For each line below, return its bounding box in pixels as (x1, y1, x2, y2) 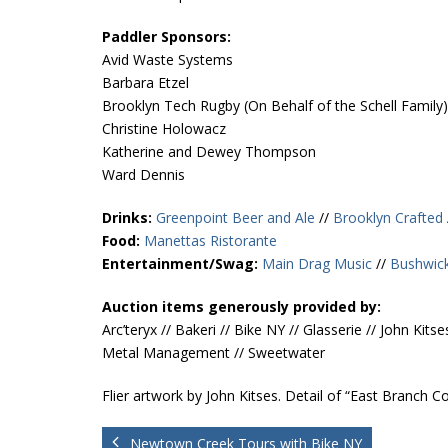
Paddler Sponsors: (102, 27, 231, 46)
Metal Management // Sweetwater (102, 343, 325, 362)
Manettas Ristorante (144, 231, 277, 250)
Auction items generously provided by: (102, 297, 381, 316)
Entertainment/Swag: (102, 254, 258, 273)
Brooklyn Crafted (333, 208, 443, 227)
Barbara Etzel (102, 73, 189, 92)
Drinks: (102, 208, 152, 227)
